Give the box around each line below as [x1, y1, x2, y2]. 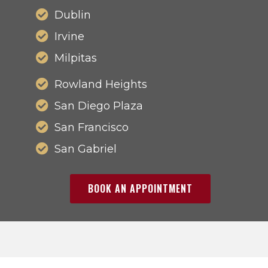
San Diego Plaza [54, 99, 144, 112]
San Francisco [54, 120, 129, 134]
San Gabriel [54, 142, 117, 156]
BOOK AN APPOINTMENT [87, 181, 193, 196]
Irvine [54, 29, 85, 43]
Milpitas [54, 51, 98, 65]
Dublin [54, 8, 92, 22]
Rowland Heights [54, 77, 148, 91]
